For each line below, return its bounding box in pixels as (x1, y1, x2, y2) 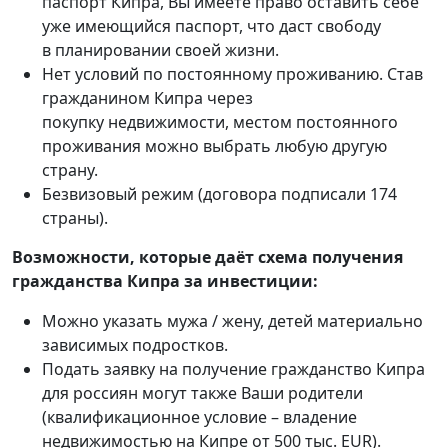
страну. (42, 159, 98, 182)
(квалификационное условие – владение (42, 406, 357, 429)
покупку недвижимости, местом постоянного (42, 111, 398, 134)
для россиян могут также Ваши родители (42, 382, 363, 405)
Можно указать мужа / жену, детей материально (42, 310, 423, 333)
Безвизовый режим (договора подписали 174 (42, 183, 397, 206)
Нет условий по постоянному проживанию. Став (42, 63, 423, 86)
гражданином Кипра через (42, 87, 253, 110)
